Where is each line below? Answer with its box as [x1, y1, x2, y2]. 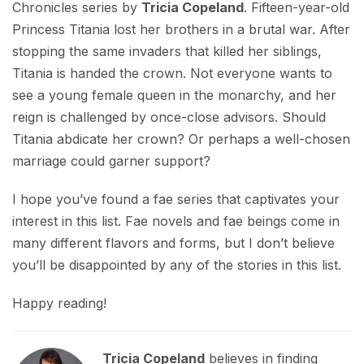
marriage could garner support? [12, 153, 210, 169]
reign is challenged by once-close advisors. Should [12, 109, 326, 125]
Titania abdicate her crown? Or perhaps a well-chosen [12, 131, 350, 147]
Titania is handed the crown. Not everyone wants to [12, 65, 332, 81]
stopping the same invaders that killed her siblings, [12, 43, 322, 59]
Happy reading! [12, 295, 106, 311]
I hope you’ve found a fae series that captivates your [12, 191, 340, 207]
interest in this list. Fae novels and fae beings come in [12, 213, 340, 229]
